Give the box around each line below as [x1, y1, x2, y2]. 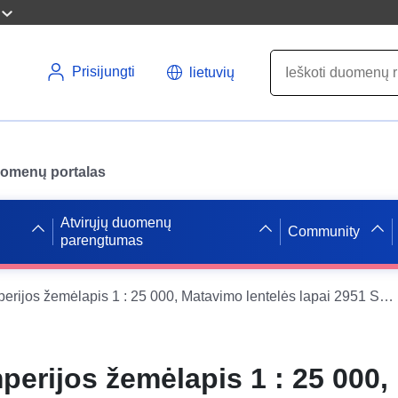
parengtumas [60, 232, 143, 248]
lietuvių [189, 64, 235, 80]
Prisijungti [72, 64, 135, 79]
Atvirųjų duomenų [60, 214, 171, 230]
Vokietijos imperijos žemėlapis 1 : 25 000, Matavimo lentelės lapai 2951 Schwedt [379, 288, 394, 304]
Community [288, 223, 361, 239]
